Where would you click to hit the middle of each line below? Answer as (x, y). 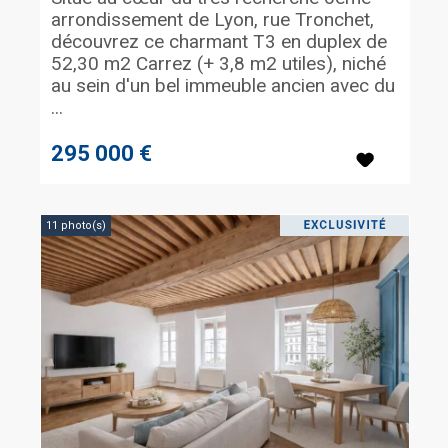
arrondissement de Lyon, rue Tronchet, (212, 19)
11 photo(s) (76, 225)
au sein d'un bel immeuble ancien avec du (223, 85)
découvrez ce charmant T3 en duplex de (219, 41)
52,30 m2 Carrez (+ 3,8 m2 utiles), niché (218, 63)
